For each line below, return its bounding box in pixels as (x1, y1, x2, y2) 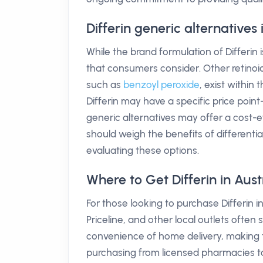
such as (86, 79, 123, 90)
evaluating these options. (86, 144, 199, 156)
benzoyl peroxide (123, 79, 200, 90)
